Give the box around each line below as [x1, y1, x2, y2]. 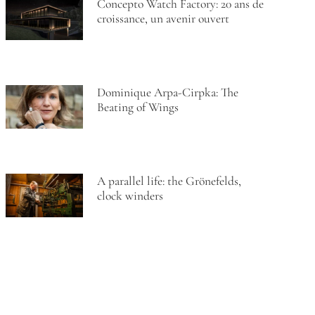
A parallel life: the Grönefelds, [96, 174, 241, 188]
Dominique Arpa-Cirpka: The [96, 84, 238, 100]
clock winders [96, 188, 163, 203]
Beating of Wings [96, 99, 179, 115]
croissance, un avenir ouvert [96, 11, 229, 26]
